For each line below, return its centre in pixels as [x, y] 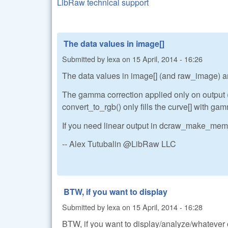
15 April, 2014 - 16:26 [167, 59]
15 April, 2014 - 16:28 [167, 207]
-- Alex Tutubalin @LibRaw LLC [119, 144]
